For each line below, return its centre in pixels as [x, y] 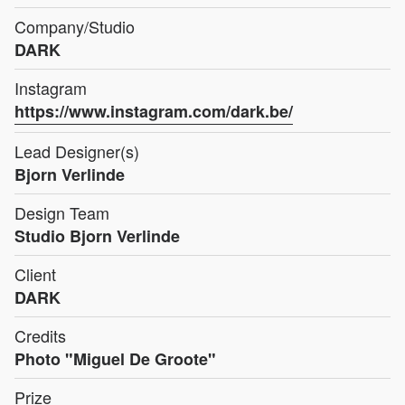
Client [35, 273]
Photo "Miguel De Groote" [115, 358]
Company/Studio [75, 26]
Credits [40, 335]
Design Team [62, 212]
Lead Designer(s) [77, 151]
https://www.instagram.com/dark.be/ [154, 111]
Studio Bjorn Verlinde [97, 235]
